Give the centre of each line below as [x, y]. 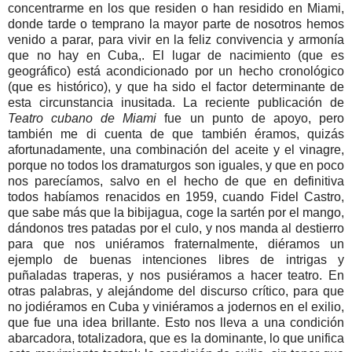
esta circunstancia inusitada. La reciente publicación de [176, 102]
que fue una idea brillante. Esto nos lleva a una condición [176, 322]
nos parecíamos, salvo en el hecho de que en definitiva [176, 181]
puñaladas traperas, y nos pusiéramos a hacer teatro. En [176, 275]
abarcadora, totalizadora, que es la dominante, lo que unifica [176, 338]
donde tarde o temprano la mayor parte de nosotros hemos [176, 24]
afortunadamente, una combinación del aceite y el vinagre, [176, 149]
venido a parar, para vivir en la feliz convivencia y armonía [176, 39]
